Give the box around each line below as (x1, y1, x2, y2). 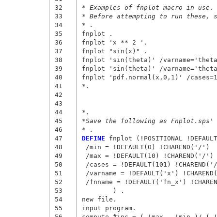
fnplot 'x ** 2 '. (81, 38, 152, 46)
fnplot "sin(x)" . (81, 47, 152, 55)
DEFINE (81, 134, 105, 142)
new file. (81, 195, 121, 203)
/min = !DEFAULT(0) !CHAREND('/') (81, 143, 214, 151)
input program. (81, 204, 140, 212)
